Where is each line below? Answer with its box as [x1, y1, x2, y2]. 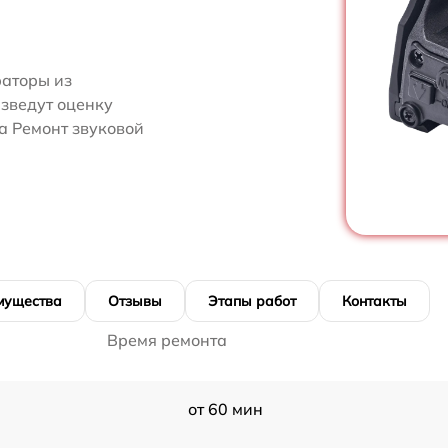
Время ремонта [107, 330, 227, 350]
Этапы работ [208, 292, 296, 310]
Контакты [342, 292, 407, 310]
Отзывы [108, 292, 162, 310]
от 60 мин [187, 399, 263, 419]
